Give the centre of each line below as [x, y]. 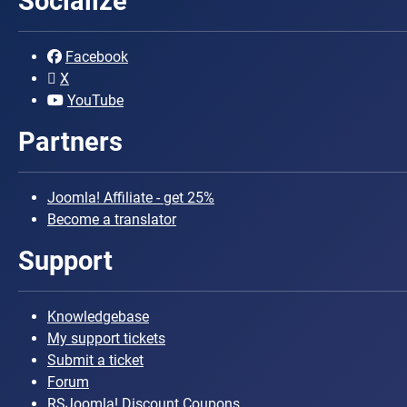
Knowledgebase [98, 317]
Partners [70, 142]
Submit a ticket [95, 360]
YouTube [95, 100]
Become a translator [112, 219]
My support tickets [106, 338]
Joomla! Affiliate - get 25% [131, 198]
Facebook [97, 57]
